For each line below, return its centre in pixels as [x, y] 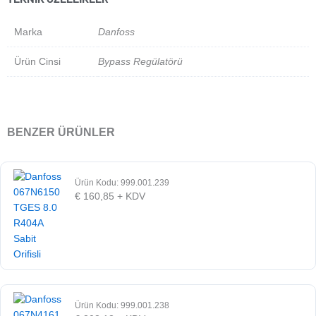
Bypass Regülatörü [140, 61]
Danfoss [116, 31]
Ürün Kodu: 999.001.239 [122, 182]
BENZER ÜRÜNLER [61, 132]
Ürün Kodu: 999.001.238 [122, 305]
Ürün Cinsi [37, 61]
